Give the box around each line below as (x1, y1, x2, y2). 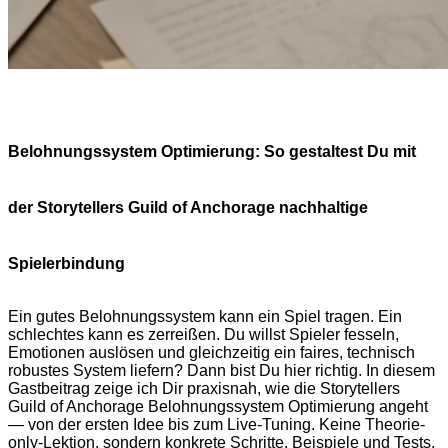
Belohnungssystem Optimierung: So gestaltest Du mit (8, 143, 416, 161)
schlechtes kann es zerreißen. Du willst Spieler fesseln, (8, 326, 399, 344)
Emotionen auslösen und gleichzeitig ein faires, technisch (8, 344, 415, 362)
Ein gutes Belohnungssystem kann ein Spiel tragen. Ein (8, 308, 402, 326)
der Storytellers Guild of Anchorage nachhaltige (8, 199, 368, 217)
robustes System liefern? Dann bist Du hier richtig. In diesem (8, 362, 435, 380)
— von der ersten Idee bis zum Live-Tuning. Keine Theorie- (8, 416, 425, 434)
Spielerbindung (8, 255, 125, 273)
